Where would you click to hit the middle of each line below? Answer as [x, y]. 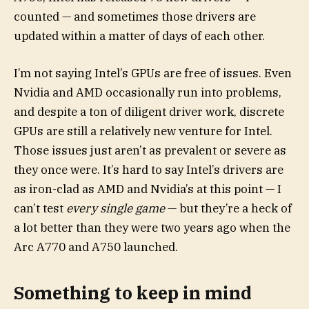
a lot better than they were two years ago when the [152, 227]
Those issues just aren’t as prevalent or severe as [150, 150]
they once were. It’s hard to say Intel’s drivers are [149, 169]
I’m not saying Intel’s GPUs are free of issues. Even [153, 73]
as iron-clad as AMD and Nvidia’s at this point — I [148, 189]
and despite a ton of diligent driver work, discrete [149, 111]
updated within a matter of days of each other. [139, 36]
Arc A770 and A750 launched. [96, 247]
